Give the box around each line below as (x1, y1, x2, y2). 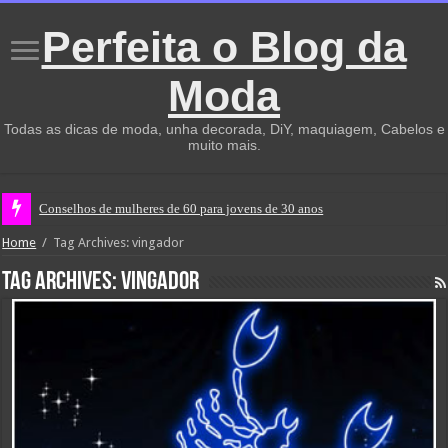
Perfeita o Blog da (41, 23, 407, 71)
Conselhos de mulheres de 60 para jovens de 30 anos (39, 201, 324, 216)
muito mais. (187, 137, 261, 153)
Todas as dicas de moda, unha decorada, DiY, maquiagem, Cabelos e (3, 121, 445, 137)
